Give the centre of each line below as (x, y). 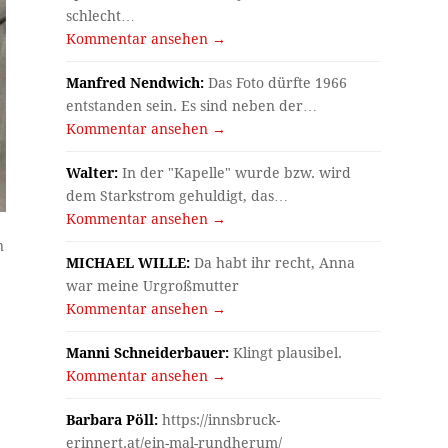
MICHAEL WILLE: (128, 262)
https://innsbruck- (219, 419)
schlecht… (101, 15)
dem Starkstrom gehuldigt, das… (177, 195)
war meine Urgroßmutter (153, 285)
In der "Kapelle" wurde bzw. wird (235, 172)
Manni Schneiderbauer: (148, 352)
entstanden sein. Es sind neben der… (192, 105)
